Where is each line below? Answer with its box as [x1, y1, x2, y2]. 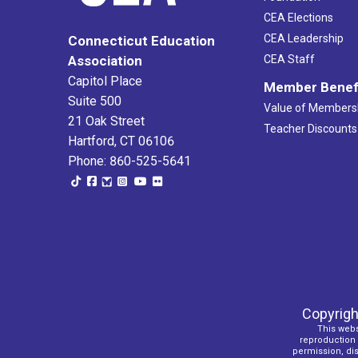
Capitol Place [68, 73, 142, 89]
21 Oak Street [68, 113, 145, 129]
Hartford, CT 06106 [68, 133, 174, 149]
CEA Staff [263, 52, 315, 66]
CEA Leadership [263, 31, 344, 45]
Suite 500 [68, 93, 121, 109]
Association [68, 52, 142, 69]
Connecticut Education [68, 32, 215, 49]
